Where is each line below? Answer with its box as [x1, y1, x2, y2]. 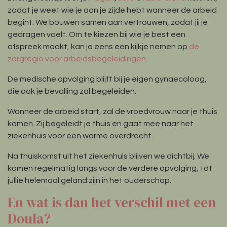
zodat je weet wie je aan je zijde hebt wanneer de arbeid [8, 6, 217, 15]
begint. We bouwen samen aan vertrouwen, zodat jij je [8, 18, 208, 27]
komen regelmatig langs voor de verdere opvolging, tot [8, 164, 212, 173]
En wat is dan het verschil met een [8, 193, 216, 212]
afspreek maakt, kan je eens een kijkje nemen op [8, 43, 189, 51]
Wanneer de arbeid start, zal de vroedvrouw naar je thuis [8, 107, 217, 116]
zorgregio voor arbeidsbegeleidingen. [8, 55, 147, 63]
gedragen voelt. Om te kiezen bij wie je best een [8, 30, 185, 39]
